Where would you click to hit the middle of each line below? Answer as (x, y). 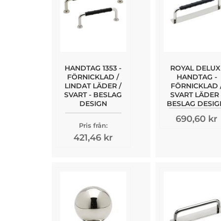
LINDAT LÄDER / (93, 86)
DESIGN (93, 103)
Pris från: (93, 125)
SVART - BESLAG (93, 94)
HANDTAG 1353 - (93, 68)
